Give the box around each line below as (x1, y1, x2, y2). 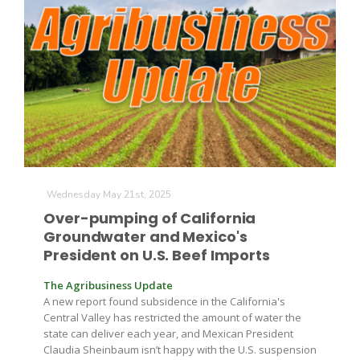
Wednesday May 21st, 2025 (47, 188, 171, 201)
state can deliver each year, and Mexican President (43, 326, 293, 341)
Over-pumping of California (43, 208, 256, 228)
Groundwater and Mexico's (43, 227, 247, 247)
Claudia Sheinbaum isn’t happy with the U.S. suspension (43, 342, 317, 357)
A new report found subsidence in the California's (43, 294, 285, 309)
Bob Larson (61, 190, 117, 204)
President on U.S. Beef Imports (43, 245, 270, 265)
